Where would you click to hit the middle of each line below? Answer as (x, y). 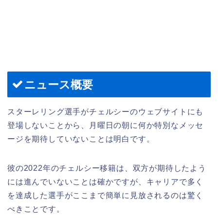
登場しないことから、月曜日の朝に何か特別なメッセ (106, 126)
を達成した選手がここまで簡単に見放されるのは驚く (106, 196)
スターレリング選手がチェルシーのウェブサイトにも (106, 112)
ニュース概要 (59, 85)
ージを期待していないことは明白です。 (81, 139)
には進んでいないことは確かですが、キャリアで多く (106, 182)
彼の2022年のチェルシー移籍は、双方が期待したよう (107, 168)
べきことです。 (36, 209)
